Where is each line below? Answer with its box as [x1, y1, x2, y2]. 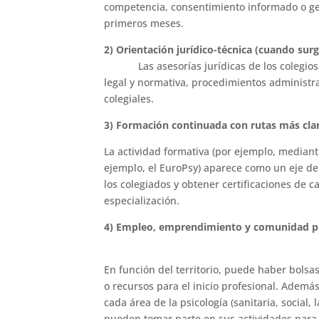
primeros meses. [104, 16, 184, 30]
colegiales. [104, 91, 155, 105]
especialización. [104, 193, 180, 207]
